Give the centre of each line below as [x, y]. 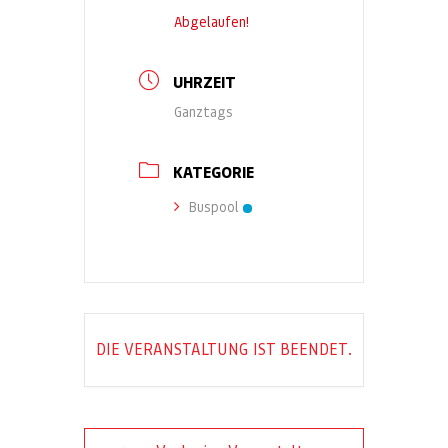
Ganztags [203, 112]
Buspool [213, 207]
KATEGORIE [213, 172]
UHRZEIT [204, 82]
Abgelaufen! [211, 22]
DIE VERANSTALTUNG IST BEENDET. [224, 349]
